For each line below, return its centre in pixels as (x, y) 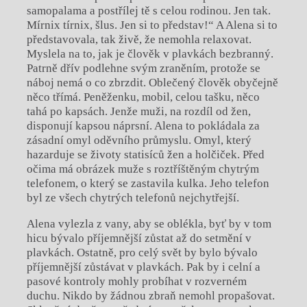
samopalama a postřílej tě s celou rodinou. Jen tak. (148, 11)
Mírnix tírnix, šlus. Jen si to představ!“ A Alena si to (152, 25)
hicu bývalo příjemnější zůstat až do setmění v (139, 238)
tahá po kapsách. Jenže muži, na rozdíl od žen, (138, 112)
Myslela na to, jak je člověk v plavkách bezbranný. (150, 54)
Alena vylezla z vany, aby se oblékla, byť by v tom (149, 224)
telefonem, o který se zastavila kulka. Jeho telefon (148, 184)
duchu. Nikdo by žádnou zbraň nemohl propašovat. (150, 296)
